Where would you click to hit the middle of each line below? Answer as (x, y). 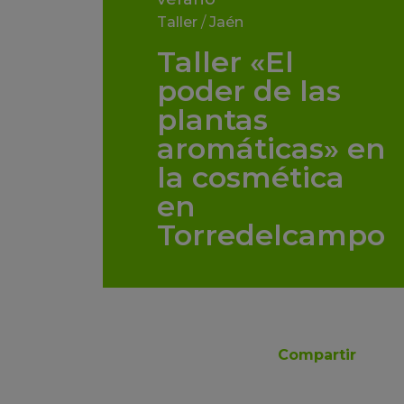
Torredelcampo (271, 235)
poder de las (249, 91)
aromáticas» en (271, 149)
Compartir (317, 355)
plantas (212, 120)
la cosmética (251, 178)
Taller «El (225, 62)
